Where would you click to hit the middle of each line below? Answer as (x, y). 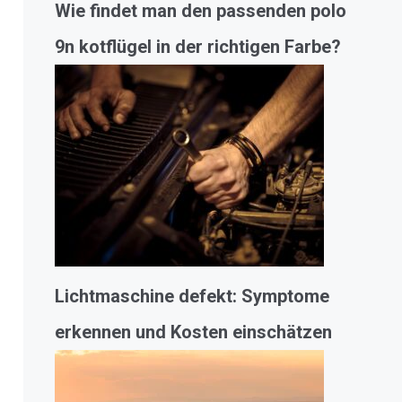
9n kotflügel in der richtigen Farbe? (198, 47)
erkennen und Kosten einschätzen (193, 332)
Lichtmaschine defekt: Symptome (192, 296)
